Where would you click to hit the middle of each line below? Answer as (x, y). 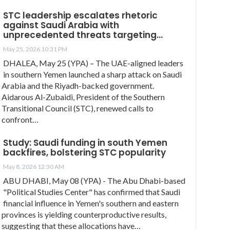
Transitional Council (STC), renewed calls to (78, 108)
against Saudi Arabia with (61, 25)
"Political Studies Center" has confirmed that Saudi (92, 191)
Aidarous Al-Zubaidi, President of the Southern (83, 97)
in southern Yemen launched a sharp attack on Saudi (92, 74)
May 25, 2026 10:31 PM (35, 49)
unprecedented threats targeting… (83, 35)
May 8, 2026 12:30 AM (34, 166)
